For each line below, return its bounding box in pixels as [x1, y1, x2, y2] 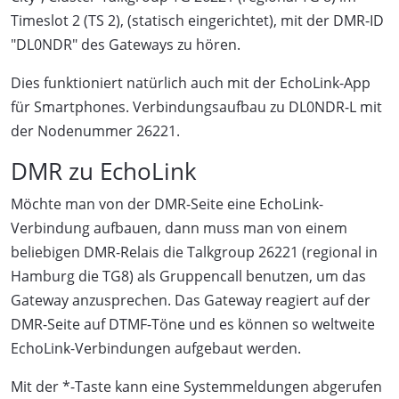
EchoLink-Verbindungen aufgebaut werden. [11, 338, 301, 358]
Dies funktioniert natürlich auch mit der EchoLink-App [11, 72, 370, 93]
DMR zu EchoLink [11, 154, 197, 187]
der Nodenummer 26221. [11, 120, 180, 141]
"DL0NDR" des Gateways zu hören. [11, 34, 240, 54]
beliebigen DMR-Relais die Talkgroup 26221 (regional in [11, 241, 378, 262]
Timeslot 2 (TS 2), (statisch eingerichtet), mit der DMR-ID [11, 10, 384, 30]
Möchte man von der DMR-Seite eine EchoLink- [11, 193, 323, 214]
